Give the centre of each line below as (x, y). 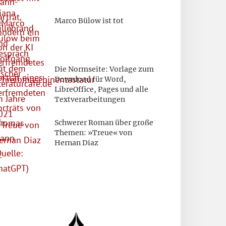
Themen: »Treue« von (93, 132)
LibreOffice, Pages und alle (101, 89)
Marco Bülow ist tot (89, 20)
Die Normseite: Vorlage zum (104, 69)
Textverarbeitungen (90, 99)
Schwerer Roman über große (104, 122)
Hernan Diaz (76, 143)
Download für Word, (90, 79)
